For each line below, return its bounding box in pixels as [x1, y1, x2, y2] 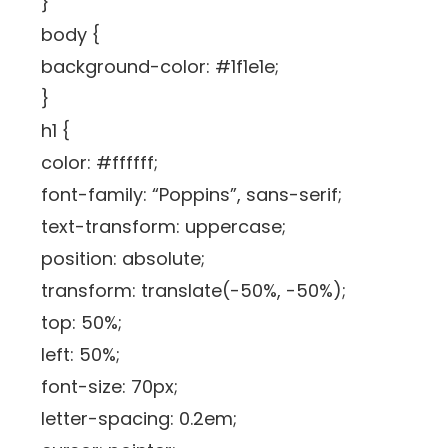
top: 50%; [41, 309, 123, 335]
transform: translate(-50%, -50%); [41, 277, 347, 303]
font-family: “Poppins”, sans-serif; [41, 181, 343, 207]
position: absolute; [41, 245, 206, 271]
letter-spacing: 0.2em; [41, 405, 238, 431]
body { [41, 21, 101, 47]
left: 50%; [41, 341, 121, 367]
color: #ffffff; [41, 149, 159, 175]
